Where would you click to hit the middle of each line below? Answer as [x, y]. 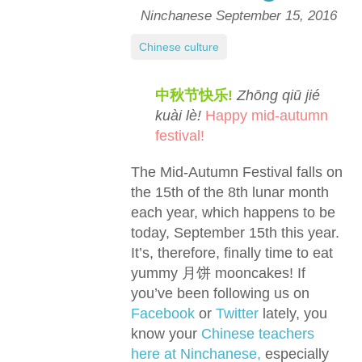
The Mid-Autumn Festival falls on [237, 172]
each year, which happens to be [233, 213]
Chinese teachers [258, 334]
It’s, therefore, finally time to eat [232, 253]
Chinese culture [179, 47]
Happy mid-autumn [267, 116]
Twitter [239, 314]
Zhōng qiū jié [278, 95]
